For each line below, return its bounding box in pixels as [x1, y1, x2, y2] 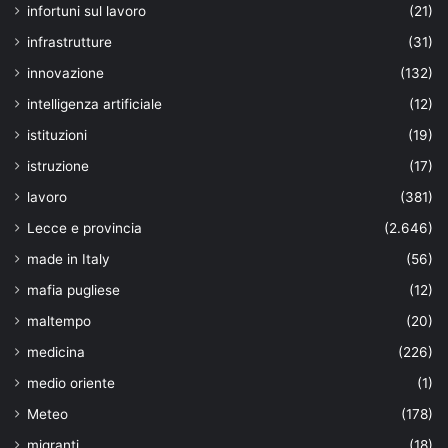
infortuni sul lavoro [27, 2, 146, 19]
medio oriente [27, 374, 115, 391]
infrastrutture [27, 33, 112, 50]
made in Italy [27, 250, 110, 267]
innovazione [27, 64, 104, 81]
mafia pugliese [27, 281, 120, 298]
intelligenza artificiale [27, 95, 162, 112]
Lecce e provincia [27, 219, 142, 236]
